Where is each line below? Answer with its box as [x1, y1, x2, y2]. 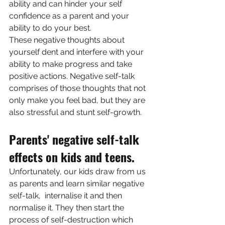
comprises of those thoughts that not [9, 83, 148, 93]
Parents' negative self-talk [9, 130, 142, 149]
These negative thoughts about [9, 35, 127, 45]
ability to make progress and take [9, 59, 134, 69]
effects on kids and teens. [9, 148, 135, 166]
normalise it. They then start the [9, 203, 126, 213]
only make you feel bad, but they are [9, 95, 147, 105]
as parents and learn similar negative [9, 179, 146, 189]
